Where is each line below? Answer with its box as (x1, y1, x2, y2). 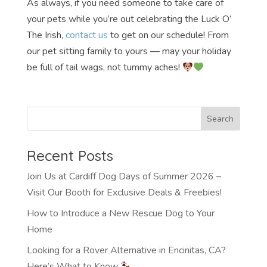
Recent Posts (26, 147, 113, 165)
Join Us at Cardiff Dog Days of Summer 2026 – (26, 170, 221, 184)
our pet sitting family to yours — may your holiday (26, 45, 231, 58)
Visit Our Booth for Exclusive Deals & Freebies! (26, 186, 222, 200)
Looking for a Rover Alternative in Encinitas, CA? (26, 244, 226, 257)
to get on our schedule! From (107, 29, 229, 42)
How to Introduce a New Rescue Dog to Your (26, 207, 215, 221)
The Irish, (26, 29, 66, 42)
